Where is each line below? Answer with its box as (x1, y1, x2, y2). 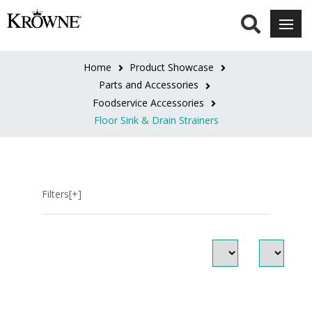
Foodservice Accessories (93, 95, 204, 109)
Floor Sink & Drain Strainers (93, 113, 219, 127)
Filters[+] (42, 187, 81, 201)
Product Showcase (129, 61, 214, 74)
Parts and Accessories (98, 78, 198, 92)
